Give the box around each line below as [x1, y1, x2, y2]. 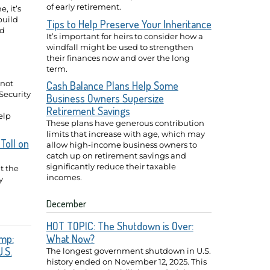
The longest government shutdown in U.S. [46, 246, 211, 256]
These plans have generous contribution [46, 118, 204, 128]
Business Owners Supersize [46, 92, 164, 105]
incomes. [46, 172, 82, 183]
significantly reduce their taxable [46, 162, 176, 172]
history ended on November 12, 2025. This [46, 257, 207, 267]
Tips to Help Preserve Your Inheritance [46, 17, 212, 31]
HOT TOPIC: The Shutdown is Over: [46, 219, 193, 233]
